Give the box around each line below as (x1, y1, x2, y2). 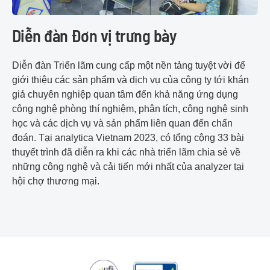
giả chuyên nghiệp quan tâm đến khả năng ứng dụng (12, 89, 238, 100)
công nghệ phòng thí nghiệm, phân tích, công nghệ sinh (12, 104, 248, 115)
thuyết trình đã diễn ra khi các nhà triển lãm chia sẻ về (12, 147, 240, 158)
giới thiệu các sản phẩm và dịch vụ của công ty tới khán (12, 75, 249, 86)
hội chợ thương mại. (12, 176, 99, 187)
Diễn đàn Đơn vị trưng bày (12, 25, 176, 46)
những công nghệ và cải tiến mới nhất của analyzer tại (12, 162, 244, 172)
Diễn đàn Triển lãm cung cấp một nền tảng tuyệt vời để (12, 60, 245, 71)
